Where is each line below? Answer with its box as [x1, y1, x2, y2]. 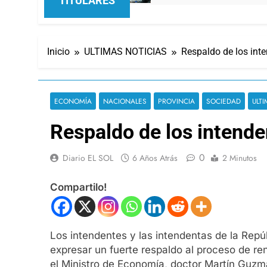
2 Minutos [222, 151, 257, 164]
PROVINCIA [158, 95, 195, 106]
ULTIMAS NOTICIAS [84, 45, 167, 57]
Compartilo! [50, 181, 107, 194]
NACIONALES [103, 95, 147, 106]
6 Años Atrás [132, 151, 178, 164]
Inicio [47, 45, 70, 57]
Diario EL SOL [63, 151, 113, 164]
